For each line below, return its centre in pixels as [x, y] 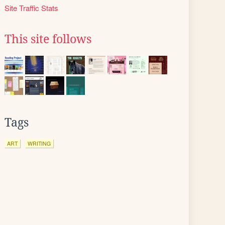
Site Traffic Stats [31, 8]
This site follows [48, 39]
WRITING [39, 143]
